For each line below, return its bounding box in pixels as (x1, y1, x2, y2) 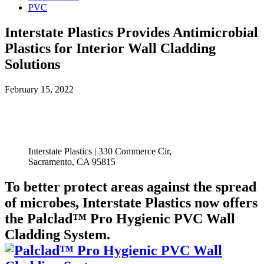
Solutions (5, 56, 60, 72)
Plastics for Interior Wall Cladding (5, 40, 216, 56)
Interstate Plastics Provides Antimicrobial (5, 24, 258, 40)
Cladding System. (5, 226, 110, 242)
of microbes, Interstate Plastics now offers (5, 194, 258, 210)
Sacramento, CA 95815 (28, 156, 115, 167)
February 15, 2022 (5, 84, 74, 94)
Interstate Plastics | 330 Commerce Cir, (28, 146, 171, 156)
